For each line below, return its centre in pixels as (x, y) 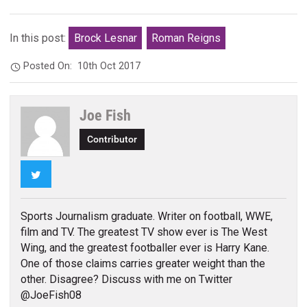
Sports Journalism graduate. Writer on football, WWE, (146, 217)
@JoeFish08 (51, 295)
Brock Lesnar (105, 38)
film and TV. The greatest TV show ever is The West (144, 232)
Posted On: (51, 66)
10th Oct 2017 (109, 66)
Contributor (112, 140)
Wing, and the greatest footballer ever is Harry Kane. (145, 248)
